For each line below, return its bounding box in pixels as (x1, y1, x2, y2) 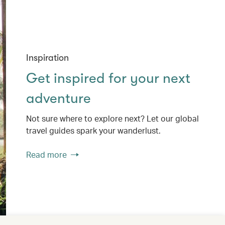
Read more (26, 149, 67, 160)
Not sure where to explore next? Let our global (26, 113, 199, 124)
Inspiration (26, 52, 69, 63)
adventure (26, 90, 91, 106)
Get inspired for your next (26, 70, 190, 86)
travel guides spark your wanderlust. (26, 125, 161, 136)
